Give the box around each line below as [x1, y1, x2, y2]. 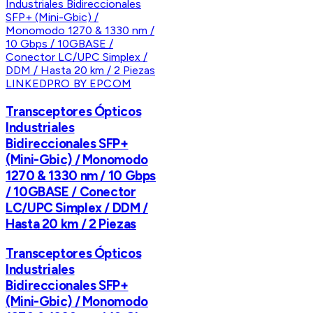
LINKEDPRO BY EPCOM [6, 77, 131, 91]
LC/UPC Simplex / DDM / [6, 200, 148, 217]
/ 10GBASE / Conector [6, 184, 136, 201]
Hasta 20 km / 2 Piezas [6, 216, 136, 233]
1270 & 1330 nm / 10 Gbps [6, 168, 156, 184]
